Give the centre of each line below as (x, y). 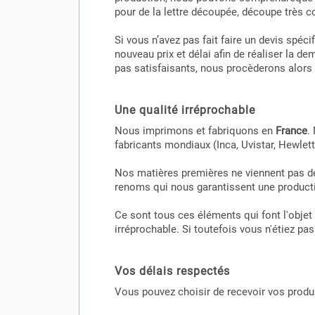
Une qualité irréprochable (185, 110)
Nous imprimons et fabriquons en (195, 131)
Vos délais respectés (172, 271)
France (291, 131)
